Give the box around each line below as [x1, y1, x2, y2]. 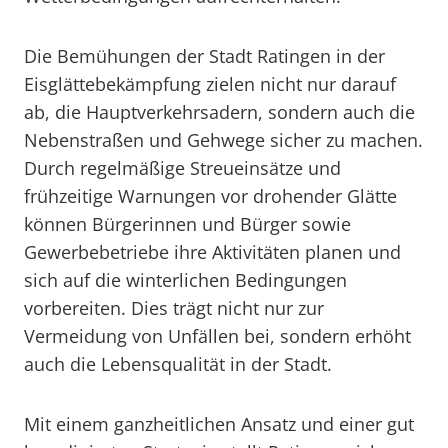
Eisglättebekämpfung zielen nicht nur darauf [24, 72, 396, 96]
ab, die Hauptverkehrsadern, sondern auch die [24, 100, 415, 124]
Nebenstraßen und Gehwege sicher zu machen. [24, 128, 423, 152]
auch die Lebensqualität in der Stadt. [24, 352, 332, 376]
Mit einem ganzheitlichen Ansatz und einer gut [24, 412, 414, 436]
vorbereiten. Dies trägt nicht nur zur [24, 296, 324, 320]
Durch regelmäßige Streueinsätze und [24, 156, 341, 180]
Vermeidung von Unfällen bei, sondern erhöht [24, 324, 411, 348]
